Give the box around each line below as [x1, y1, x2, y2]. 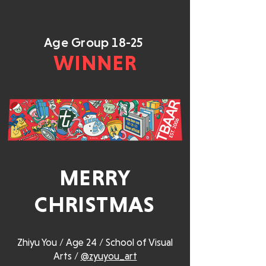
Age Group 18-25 [44, 35, 143, 50]
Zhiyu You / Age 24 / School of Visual [17, 236, 173, 248]
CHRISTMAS [34, 191, 155, 217]
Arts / [53, 250, 81, 262]
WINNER [53, 50, 137, 75]
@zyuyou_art [80, 250, 137, 262]
